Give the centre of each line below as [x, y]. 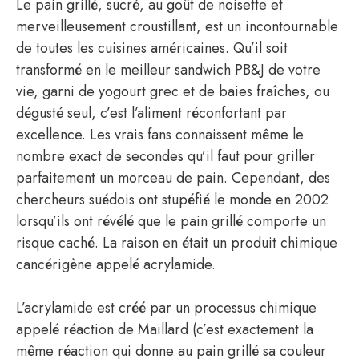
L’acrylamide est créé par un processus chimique [166, 308]
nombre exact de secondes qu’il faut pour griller [165, 156]
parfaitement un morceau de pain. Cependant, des [173, 178]
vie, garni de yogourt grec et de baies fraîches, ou [173, 91]
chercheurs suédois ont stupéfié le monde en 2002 [172, 200]
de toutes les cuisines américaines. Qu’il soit [152, 48]
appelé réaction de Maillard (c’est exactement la [165, 329]
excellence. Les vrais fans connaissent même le [160, 135]
